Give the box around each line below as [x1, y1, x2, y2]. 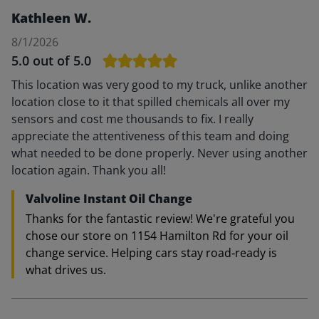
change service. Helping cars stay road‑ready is [26, 245, 277, 261]
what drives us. [26, 262, 106, 278]
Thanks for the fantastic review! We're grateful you [26, 211, 295, 226]
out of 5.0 [33, 52, 91, 69]
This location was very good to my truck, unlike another [11, 77, 308, 93]
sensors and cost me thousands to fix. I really [11, 111, 253, 127]
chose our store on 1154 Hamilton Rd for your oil [26, 228, 288, 244]
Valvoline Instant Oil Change [26, 191, 192, 206]
